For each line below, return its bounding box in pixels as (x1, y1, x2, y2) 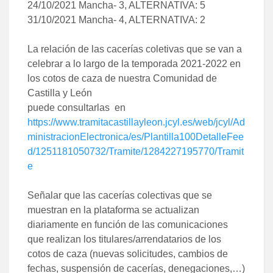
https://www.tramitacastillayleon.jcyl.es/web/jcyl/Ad (27, 116, 245, 127)
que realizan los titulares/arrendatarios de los (27, 233, 221, 244)
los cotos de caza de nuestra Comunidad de (27, 73, 217, 83)
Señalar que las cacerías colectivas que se (27, 190, 212, 200)
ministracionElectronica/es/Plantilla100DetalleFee (27, 131, 244, 142)
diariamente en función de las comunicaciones (27, 219, 228, 230)
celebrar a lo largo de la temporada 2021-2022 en (27, 58, 241, 69)
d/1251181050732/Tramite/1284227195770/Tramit (27, 146, 244, 157)
